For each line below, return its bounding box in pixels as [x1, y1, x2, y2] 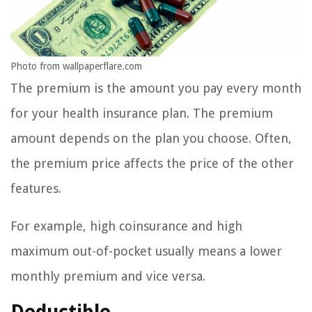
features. [10, 181, 61, 196]
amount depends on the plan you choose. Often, [10, 131, 292, 146]
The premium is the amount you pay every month [10, 81, 302, 96]
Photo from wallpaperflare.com [10, 61, 142, 72]
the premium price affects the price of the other [10, 156, 294, 171]
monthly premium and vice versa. [10, 269, 205, 284]
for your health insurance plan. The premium [10, 106, 273, 121]
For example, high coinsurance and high [10, 219, 242, 234]
